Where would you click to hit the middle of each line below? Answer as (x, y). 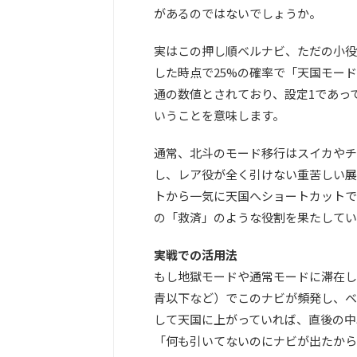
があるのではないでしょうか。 (237, 14)
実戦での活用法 (196, 255)
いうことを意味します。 (219, 116)
